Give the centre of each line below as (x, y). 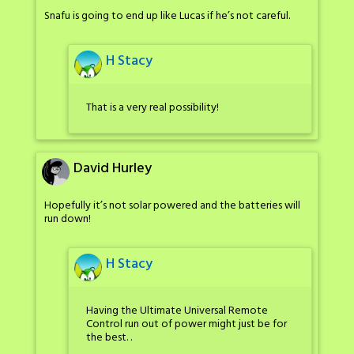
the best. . (109, 337)
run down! (68, 220)
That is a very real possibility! (153, 107)
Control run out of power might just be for (186, 324)
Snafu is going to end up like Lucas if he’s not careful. (167, 17)
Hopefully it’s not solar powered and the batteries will (172, 206)
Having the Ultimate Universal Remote (177, 311)
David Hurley (113, 169)
